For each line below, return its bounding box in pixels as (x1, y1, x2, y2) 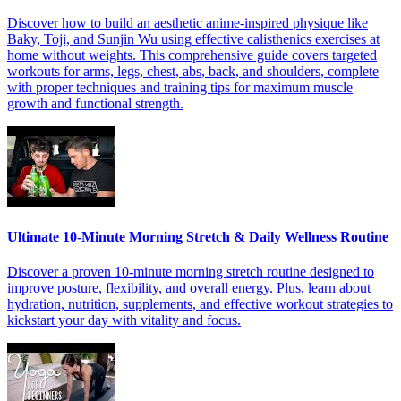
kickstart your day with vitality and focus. (7, 312, 241, 328)
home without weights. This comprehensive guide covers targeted (7, 47, 377, 63)
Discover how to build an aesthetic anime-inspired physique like (7, 14, 368, 30)
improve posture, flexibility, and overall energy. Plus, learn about (7, 280, 371, 296)
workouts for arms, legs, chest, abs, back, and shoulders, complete (7, 63, 379, 79)
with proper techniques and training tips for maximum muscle (7, 79, 353, 95)
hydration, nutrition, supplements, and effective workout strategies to (7, 296, 393, 312)
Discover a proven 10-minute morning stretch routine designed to (7, 264, 374, 280)
